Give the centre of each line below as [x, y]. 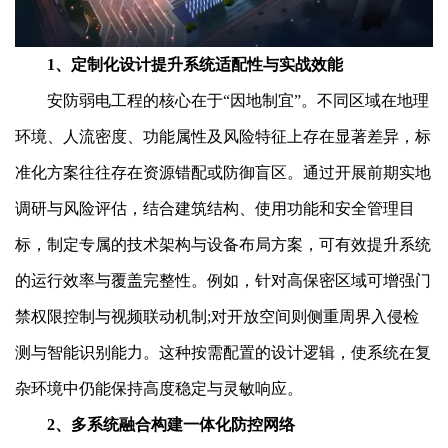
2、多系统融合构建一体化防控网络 [155, 424]
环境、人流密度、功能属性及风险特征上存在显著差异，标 [223, 136]
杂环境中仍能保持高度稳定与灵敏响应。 [159, 388]
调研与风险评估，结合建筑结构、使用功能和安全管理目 [215, 208]
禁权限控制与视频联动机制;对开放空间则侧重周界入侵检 [217, 316]
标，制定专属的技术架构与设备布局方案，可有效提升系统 [223, 244]
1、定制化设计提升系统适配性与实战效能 [179, 64]
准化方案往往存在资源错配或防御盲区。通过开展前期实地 [223, 172]
